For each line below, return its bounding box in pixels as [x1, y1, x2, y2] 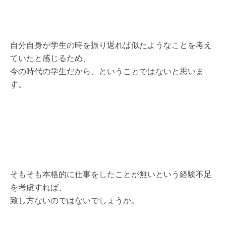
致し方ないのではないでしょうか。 [10, 194, 139, 206]
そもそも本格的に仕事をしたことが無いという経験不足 [10, 168, 212, 180]
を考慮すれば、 [10, 181, 67, 193]
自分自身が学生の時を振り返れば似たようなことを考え [10, 39, 212, 50]
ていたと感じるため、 [10, 52, 91, 64]
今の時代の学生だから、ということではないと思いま [10, 65, 204, 77]
